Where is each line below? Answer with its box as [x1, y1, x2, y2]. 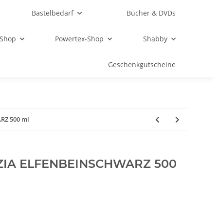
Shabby [143, 34, 167, 43]
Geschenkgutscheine [108, 60, 176, 69]
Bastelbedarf [32, 8, 73, 18]
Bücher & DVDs [127, 8, 176, 18]
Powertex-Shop [55, 34, 104, 43]
